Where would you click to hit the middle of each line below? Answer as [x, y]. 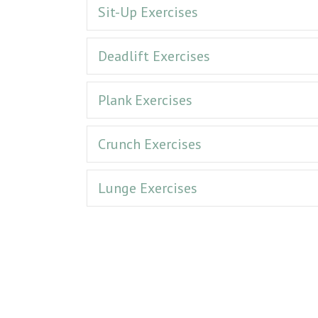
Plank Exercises [145, 100]
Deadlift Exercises [154, 56]
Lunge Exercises [148, 188]
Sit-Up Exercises [148, 12]
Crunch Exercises [150, 144]
